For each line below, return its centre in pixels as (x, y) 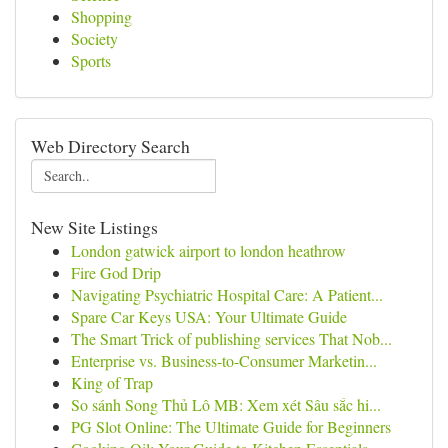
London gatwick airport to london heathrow (208, 250)
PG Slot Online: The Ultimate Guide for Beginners (231, 426)
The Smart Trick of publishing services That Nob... (231, 338)
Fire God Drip (116, 272)
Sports (91, 60)
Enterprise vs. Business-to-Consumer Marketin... (224, 360)
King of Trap (112, 382)
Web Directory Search (110, 146)
